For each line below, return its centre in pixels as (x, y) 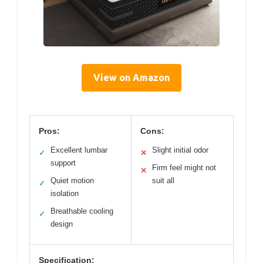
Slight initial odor (180, 150)
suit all (163, 181)
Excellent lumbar (79, 150)
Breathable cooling (82, 211)
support (63, 163)
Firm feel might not (184, 168)
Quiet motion (72, 181)
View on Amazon (131, 78)
